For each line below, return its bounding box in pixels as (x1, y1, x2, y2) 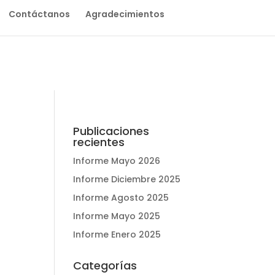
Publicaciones (73, 123, 150, 139)
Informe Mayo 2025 (73, 210, 161, 222)
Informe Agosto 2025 (73, 192, 169, 204)
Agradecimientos (85, 7, 165, 20)
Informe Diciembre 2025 (73, 173, 181, 185)
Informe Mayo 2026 (73, 155, 161, 167)
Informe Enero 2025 (73, 228, 161, 241)
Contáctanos (8, 7, 70, 20)
